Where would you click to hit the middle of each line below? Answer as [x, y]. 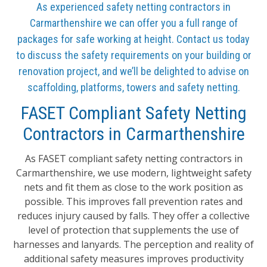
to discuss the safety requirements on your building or [133, 55]
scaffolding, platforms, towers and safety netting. [133, 87]
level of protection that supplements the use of [133, 230]
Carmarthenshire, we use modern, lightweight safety [133, 173]
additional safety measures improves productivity [133, 259]
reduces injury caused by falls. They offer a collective [133, 216]
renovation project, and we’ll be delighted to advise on [133, 71]
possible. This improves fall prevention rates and [133, 201]
